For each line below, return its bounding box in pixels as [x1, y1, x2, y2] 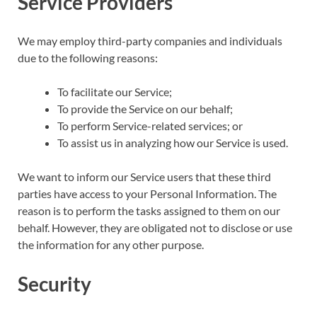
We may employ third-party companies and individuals [18, 33, 282, 47]
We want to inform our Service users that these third [18, 169, 271, 183]
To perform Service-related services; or [57, 118, 243, 132]
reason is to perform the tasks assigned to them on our [18, 203, 280, 217]
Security [18, 271, 91, 296]
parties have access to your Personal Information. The [18, 186, 277, 200]
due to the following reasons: [18, 50, 158, 64]
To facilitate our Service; [57, 84, 172, 98]
